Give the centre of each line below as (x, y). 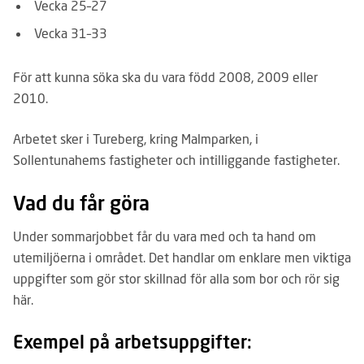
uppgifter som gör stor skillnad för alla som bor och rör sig (176, 278)
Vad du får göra (81, 203)
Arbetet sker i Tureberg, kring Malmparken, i (136, 139)
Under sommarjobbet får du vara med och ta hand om (165, 236)
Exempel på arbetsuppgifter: (132, 342)
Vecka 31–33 (71, 33)
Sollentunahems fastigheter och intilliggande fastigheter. (176, 160)
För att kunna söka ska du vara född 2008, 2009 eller (165, 77)
